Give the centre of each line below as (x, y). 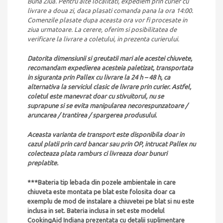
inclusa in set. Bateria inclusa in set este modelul (96, 211)
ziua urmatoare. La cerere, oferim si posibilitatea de (102, 30)
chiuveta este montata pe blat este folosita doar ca (101, 192)
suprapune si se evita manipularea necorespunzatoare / (108, 106)
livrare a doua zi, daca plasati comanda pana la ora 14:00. (110, 11)
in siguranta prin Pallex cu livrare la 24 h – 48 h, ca (99, 77)
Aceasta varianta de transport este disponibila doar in (106, 135)
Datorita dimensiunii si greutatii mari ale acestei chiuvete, (110, 58)
